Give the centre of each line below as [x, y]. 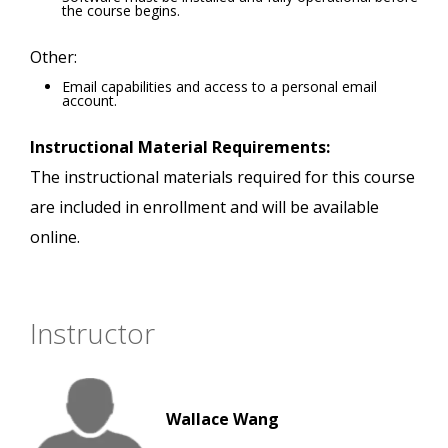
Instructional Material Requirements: [180, 147]
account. [89, 101]
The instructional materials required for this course [222, 177]
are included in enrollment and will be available [204, 207]
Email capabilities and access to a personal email [219, 87]
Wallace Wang [222, 419]
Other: [53, 57]
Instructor [92, 333]
